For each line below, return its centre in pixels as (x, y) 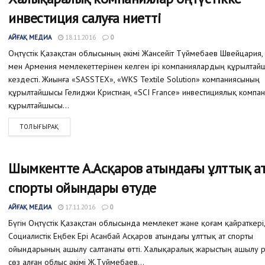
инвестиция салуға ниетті (85, 18)
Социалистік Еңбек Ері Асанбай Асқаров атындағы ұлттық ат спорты (131, 236)
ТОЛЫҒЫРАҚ (39, 127)
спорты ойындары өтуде (82, 188)
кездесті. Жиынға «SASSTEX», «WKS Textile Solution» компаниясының (134, 79)
